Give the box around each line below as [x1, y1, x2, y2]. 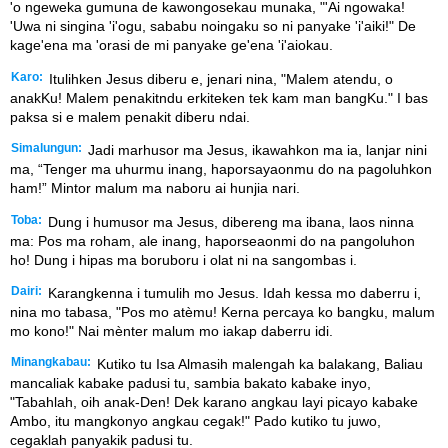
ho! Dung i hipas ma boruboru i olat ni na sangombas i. [10, 251, 357, 268]
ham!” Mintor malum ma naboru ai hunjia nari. [10, 180, 300, 197]
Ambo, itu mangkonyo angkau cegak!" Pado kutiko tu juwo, [10, 413, 381, 430]
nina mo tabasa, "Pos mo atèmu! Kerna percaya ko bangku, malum [10, 303, 435, 320]
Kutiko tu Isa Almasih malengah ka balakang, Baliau [93, 356, 423, 373]
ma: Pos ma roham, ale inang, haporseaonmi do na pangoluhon [10, 232, 415, 249]
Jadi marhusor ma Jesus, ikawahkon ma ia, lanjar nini [84, 142, 427, 159]
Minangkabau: [11, 356, 91, 369]
